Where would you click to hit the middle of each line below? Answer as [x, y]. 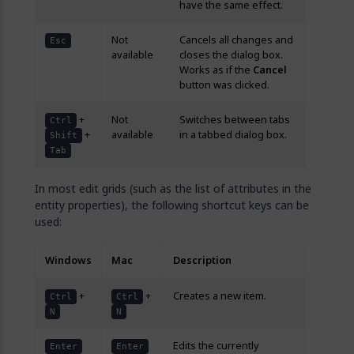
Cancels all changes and [236, 40]
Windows [68, 260]
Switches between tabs [235, 120]
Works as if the [216, 70]
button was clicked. [224, 85]
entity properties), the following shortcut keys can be [172, 205]
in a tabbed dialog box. [233, 135]
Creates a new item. [220, 296]
